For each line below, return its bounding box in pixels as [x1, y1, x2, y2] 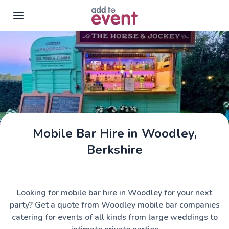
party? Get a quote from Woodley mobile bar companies [9, 199, 220, 211]
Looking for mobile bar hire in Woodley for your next [17, 187, 212, 198]
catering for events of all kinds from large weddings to [11, 212, 218, 223]
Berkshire [86, 142, 143, 158]
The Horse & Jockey [166, 131, 221, 140]
